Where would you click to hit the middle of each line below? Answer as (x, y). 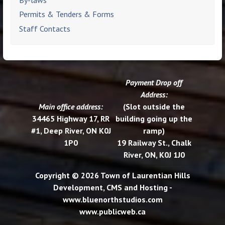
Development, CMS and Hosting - (113, 187)
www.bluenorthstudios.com (113, 199)
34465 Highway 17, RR (71, 118)
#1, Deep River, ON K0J (71, 130)
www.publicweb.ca (113, 211)
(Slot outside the (154, 106)
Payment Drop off (154, 82)
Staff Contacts (45, 29)
